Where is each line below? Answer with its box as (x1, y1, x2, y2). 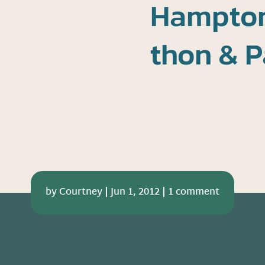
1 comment (168, 184, 219, 202)
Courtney (59, 184, 102, 202)
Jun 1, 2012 (111, 184, 160, 202)
